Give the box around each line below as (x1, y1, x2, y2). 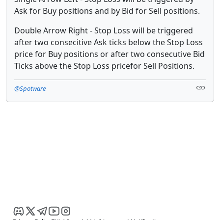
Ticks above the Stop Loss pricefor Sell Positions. (14, 60, 194, 71)
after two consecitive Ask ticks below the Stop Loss (14, 36, 203, 48)
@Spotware (14, 83, 46, 93)
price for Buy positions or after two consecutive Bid (14, 48, 205, 59)
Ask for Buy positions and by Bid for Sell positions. (14, 5, 200, 16)
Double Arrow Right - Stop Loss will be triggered (14, 25, 193, 36)
